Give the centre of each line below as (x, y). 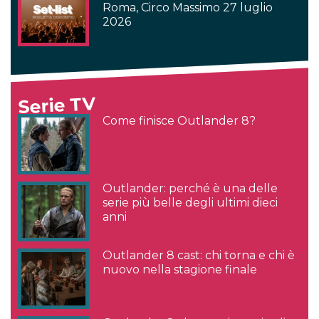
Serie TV (57, 105)
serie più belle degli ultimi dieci (190, 202)
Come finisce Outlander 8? (179, 121)
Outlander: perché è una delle (190, 188)
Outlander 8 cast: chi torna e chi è (199, 256)
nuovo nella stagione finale (180, 270)
